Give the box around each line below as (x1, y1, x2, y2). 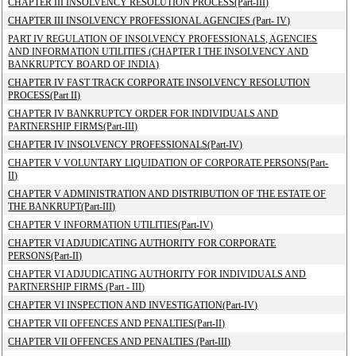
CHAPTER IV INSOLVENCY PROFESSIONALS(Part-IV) (8, 139, 243, 150)
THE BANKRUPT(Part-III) (8, 201, 116, 212)
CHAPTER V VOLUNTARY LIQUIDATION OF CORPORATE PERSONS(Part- (8, 157, 329, 168)
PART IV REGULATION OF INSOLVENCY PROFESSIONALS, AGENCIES (8, 33, 318, 44)
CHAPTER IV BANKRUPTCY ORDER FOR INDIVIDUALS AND (8, 108, 279, 119)
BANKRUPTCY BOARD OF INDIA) (8, 59, 160, 70)
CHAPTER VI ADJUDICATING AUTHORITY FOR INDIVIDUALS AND (8, 269, 307, 280)
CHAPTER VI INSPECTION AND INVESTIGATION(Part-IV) (8, 300, 258, 311)
